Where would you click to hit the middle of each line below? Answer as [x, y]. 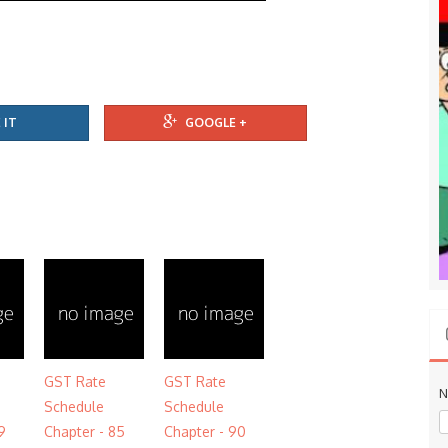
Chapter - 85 [84, 431]
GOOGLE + [216, 122]
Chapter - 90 [205, 431]
